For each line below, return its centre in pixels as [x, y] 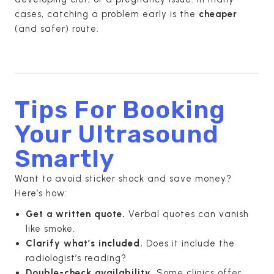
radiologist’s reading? [76, 258]
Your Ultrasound [117, 134]
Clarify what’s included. [84, 243]
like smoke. [50, 228]
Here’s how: [41, 193]
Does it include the [189, 243]
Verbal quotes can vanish [187, 214]
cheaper [218, 14]
